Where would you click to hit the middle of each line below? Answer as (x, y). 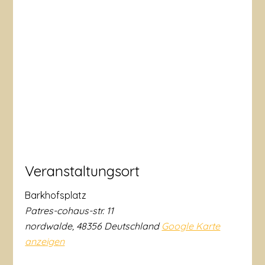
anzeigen (45, 241)
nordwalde (49, 226)
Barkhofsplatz (56, 195)
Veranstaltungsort (83, 171)
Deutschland (132, 226)
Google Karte (191, 226)
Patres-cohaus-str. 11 (70, 210)
